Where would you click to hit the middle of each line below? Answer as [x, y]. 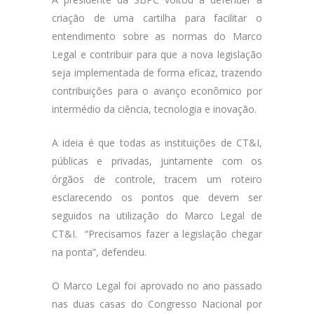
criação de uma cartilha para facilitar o [157, 18]
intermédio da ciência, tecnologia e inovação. [154, 109]
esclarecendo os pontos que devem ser [157, 197]
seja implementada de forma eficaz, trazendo [157, 73]
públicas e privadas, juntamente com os [157, 161]
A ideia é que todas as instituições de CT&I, [157, 143]
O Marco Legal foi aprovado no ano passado [157, 286]
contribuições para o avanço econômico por [157, 91]
